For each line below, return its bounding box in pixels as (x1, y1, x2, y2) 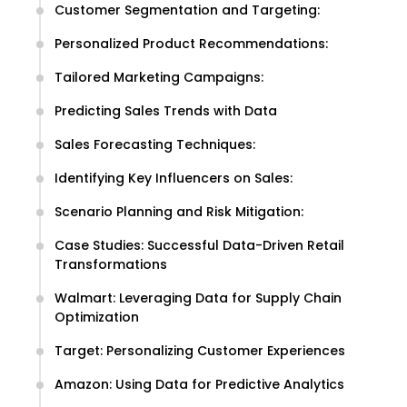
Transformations (55, 255, 167, 273)
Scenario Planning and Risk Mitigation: (55, 203, 303, 221)
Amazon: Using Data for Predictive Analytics (55, 375, 344, 393)
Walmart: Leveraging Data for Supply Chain (55, 289, 342, 307)
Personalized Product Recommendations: (55, 35, 328, 53)
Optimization (55, 308, 139, 326)
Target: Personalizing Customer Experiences (55, 342, 345, 360)
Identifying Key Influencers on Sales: (55, 169, 293, 187)
